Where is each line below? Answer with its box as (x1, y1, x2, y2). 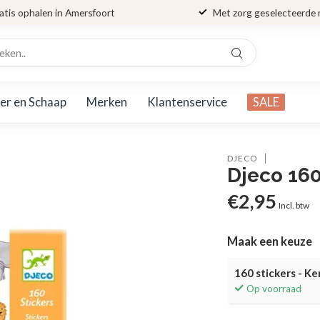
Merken (86, 94, 127, 109)
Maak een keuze (227, 234, 313, 249)
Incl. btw (279, 200, 310, 211)
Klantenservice (147, 94, 227, 109)
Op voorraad (246, 283, 302, 294)
